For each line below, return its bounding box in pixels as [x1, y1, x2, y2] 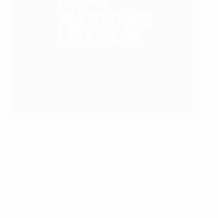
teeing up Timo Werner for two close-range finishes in [12, 189, 202, 200]
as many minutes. [12, 201, 74, 212]
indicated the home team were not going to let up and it [12, 166, 206, 177]
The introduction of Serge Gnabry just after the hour [12, 154, 197, 165]
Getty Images [12, 123, 47, 131]
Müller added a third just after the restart [12, 114, 139, 124]
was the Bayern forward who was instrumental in [12, 178, 184, 188]
